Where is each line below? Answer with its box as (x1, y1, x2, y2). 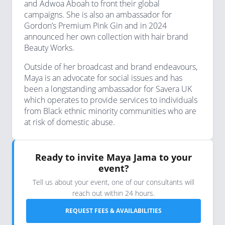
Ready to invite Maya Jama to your (35, 151, 192, 163)
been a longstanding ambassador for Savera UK (24, 83, 192, 94)
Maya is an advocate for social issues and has (24, 72, 182, 83)
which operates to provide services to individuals (24, 94, 197, 105)
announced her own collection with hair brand (24, 31, 188, 42)
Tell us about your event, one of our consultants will (33, 177, 194, 187)
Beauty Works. (24, 42, 74, 53)
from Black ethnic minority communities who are (24, 105, 196, 117)
